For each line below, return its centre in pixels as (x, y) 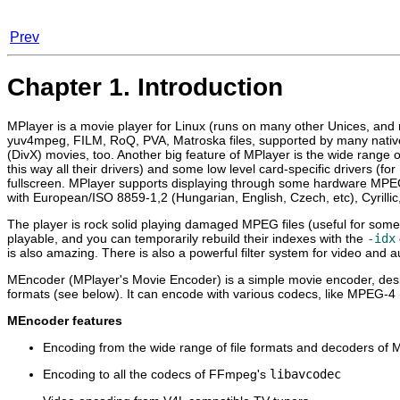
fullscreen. (38, 183)
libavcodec (305, 374)
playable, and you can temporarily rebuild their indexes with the (187, 238)
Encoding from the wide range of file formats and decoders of (217, 347)
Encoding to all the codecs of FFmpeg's (156, 374)
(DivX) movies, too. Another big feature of (125, 154)
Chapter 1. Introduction (145, 87)
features (96, 320)
